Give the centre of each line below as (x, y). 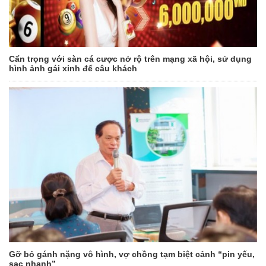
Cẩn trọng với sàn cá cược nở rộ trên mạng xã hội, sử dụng (130, 59)
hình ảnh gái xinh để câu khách (73, 69)
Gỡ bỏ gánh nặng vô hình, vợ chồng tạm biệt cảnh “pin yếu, (132, 254)
